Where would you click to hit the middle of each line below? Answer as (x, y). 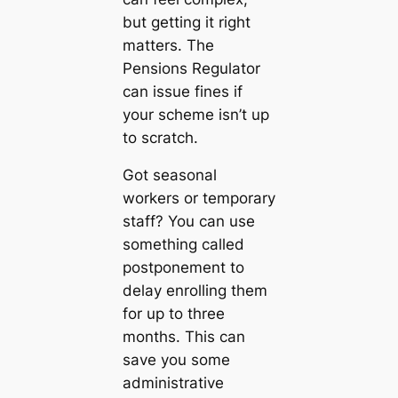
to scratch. (160, 137)
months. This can (183, 337)
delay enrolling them (195, 291)
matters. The (168, 45)
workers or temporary (199, 199)
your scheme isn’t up (195, 114)
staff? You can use (188, 222)
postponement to (183, 268)
